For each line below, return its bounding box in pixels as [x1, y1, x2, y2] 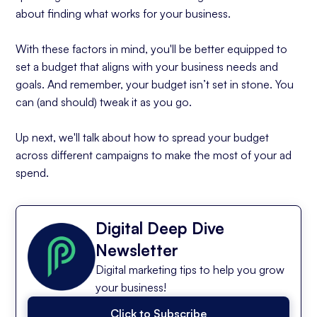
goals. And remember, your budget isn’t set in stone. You [16, 77, 294, 91]
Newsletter [96, 240, 179, 260]
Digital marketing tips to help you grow [96, 263, 285, 277]
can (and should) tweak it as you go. [16, 95, 192, 109]
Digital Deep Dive [96, 218, 225, 238]
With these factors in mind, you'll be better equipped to [16, 42, 288, 56]
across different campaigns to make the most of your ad [16, 148, 292, 162]
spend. [16, 166, 50, 180]
